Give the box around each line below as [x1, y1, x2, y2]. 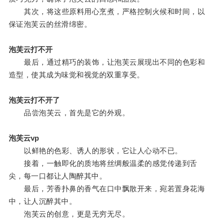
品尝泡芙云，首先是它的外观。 [8, 109, 130, 117]
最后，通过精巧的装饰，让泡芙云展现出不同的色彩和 [8, 58, 205, 67]
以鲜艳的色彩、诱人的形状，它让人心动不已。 [8, 146, 182, 155]
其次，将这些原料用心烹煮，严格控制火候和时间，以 [8, 7, 205, 16]
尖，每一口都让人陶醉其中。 [8, 172, 107, 181]
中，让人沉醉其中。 [8, 197, 77, 206]
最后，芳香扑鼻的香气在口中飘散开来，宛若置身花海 [8, 184, 205, 193]
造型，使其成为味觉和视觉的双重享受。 [8, 71, 145, 79]
